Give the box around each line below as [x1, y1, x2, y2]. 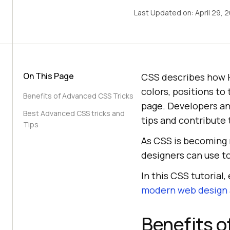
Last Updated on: [133, 8, 195, 17]
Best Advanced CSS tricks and [23, 108, 125, 118]
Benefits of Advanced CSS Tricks [23, 91, 133, 101]
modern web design [141, 184, 227, 196]
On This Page [23, 70, 74, 82]
